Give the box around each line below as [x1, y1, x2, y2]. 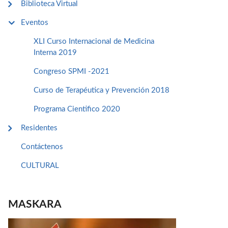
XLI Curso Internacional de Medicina [34, 38, 154, 45]
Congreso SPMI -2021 [34, 68, 109, 75]
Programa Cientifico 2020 [34, 105, 120, 113]
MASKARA [8, 199, 62, 210]
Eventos [21, 19, 48, 26]
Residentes [21, 124, 58, 132]
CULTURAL [21, 162, 59, 169]
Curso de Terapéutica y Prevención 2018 [34, 87, 169, 94]
